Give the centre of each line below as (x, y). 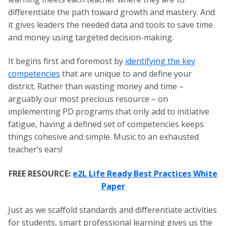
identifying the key (160, 61)
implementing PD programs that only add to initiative (109, 112)
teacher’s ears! (35, 150)
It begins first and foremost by (67, 61)
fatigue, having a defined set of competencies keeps (106, 124)
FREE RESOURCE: (41, 173)
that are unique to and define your (126, 74)
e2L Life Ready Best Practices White (145, 173)
